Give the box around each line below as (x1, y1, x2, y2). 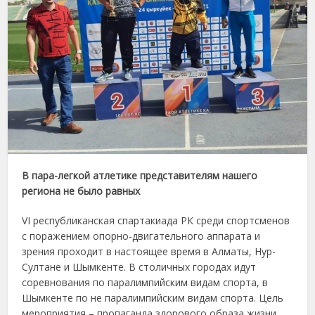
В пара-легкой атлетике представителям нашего (22, 169, 258, 183)
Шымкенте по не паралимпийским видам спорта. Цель (22, 291, 284, 305)
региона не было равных (22, 184, 141, 198)
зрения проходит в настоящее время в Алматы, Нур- (22, 245, 276, 259)
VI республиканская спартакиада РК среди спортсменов (22, 214, 290, 228)
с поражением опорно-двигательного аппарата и (22, 229, 261, 243)
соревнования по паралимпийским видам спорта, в (22, 276, 269, 290)
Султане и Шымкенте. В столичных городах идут (22, 260, 257, 274)
